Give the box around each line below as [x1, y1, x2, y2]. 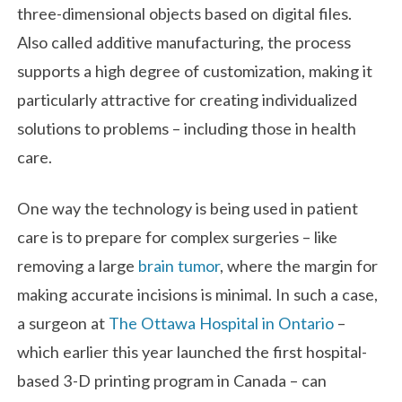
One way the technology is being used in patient [17, 198, 359, 219]
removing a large [17, 256, 139, 276]
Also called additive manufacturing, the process [17, 31, 352, 52]
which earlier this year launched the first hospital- [17, 342, 368, 363]
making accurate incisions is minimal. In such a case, [17, 284, 379, 305]
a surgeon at [17, 313, 109, 334]
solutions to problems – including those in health [17, 118, 357, 138]
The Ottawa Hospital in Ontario [109, 313, 335, 334]
